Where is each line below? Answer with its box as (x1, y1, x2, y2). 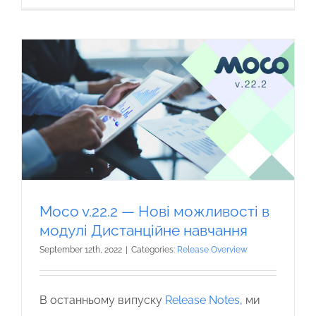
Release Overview (177, 244, 248, 255)
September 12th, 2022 (39, 244, 122, 255)
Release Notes (165, 293, 240, 307)
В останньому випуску (39, 293, 165, 307)
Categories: (131, 244, 177, 255)
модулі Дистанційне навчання (39, 221, 248, 239)
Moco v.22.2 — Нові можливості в (39, 202, 269, 220)
